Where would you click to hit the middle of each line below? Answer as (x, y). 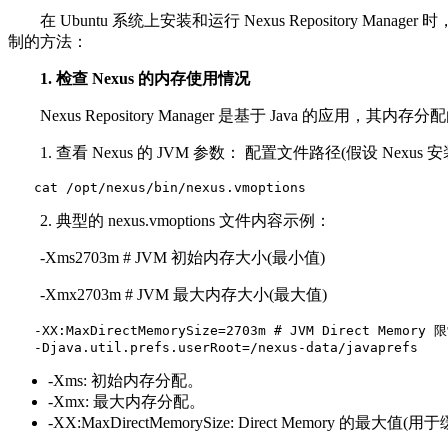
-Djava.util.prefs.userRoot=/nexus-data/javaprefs (213, 347)
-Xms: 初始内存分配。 (125, 380)
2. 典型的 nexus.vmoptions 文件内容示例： (169, 220)
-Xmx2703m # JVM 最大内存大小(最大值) (167, 294)
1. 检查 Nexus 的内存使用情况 (145, 78)
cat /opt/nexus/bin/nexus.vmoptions (157, 187)
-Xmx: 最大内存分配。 (126, 401)
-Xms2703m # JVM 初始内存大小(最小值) (166, 257)
